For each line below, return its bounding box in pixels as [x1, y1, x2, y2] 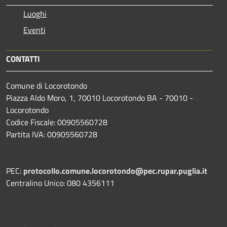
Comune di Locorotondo [6, 79, 87, 92]
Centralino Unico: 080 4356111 [6, 176, 115, 189]
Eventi [23, 23, 46, 36]
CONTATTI [6, 52, 40, 65]
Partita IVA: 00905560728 [6, 128, 97, 140]
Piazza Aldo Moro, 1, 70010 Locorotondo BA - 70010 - [6, 91, 193, 104]
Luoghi [23, 7, 47, 20]
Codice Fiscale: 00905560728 [6, 116, 107, 128]
